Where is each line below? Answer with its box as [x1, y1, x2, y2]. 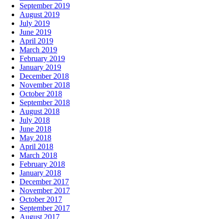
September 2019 [20, 1, 70, 10]
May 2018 [20, 133, 51, 142]
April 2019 [20, 36, 53, 45]
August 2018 [20, 107, 60, 115]
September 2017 [20, 203, 70, 212]
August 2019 [20, 10, 60, 19]
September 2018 [20, 98, 70, 107]
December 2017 [20, 177, 69, 186]
